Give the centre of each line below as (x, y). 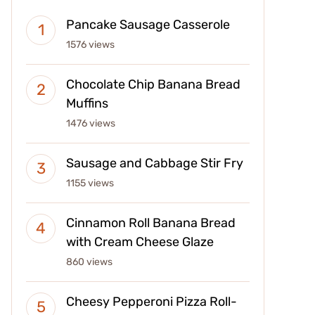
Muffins (87, 103)
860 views (89, 262)
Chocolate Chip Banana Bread (153, 84)
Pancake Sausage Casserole (148, 24)
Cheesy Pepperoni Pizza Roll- (152, 301)
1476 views (91, 123)
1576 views (90, 44)
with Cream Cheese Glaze (140, 242)
